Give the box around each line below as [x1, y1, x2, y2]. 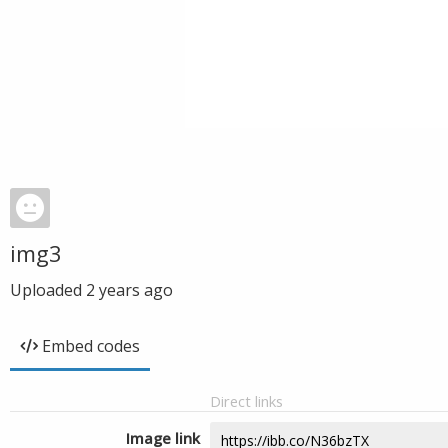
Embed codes [42, 335, 140, 357]
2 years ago [86, 279, 173, 301]
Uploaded [10, 279, 86, 301]
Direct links [210, 391, 283, 411]
